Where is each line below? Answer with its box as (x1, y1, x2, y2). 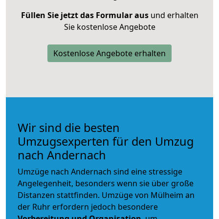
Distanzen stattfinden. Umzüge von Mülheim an (18, 189, 195, 200)
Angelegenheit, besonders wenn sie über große (18, 177, 194, 189)
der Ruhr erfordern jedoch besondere (18, 201, 158, 212)
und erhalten (148, 9, 198, 21)
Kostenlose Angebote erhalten (53, 47, 166, 59)
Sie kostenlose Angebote (64, 21, 155, 32)
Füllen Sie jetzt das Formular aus (21, 9, 149, 21)
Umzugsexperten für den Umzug (18, 133, 194, 149)
